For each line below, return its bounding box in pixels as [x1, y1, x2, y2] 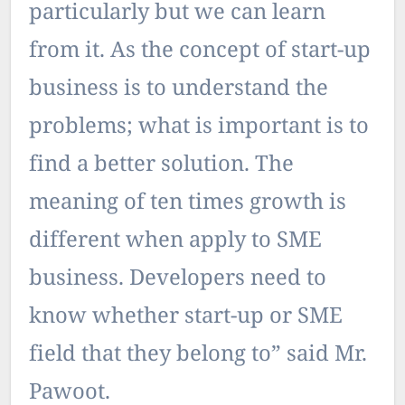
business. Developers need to [29, 262, 326, 297]
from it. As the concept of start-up [29, 34, 371, 69]
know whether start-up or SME [29, 300, 343, 334]
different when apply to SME [29, 224, 322, 259]
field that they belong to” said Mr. [29, 338, 367, 372]
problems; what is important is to [29, 110, 369, 145]
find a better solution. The [29, 148, 294, 183]
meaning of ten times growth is [29, 186, 346, 221]
